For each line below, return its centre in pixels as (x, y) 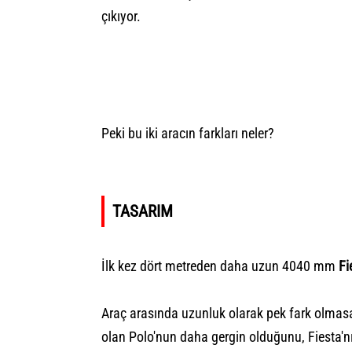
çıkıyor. (121, 16)
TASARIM (143, 211)
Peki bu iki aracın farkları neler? (188, 133)
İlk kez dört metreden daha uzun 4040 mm (220, 266)
